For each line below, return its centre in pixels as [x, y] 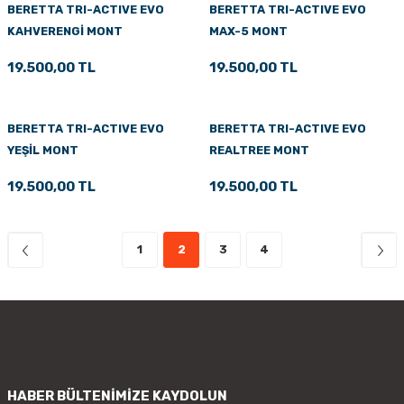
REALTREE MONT [259, 150]
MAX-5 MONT [248, 31]
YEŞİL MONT [43, 150]
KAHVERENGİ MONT [65, 31]
